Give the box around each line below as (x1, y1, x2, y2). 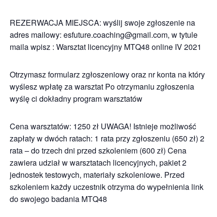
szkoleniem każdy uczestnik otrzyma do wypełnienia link (10, 181, 203, 192)
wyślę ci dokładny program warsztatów (10, 93, 142, 104)
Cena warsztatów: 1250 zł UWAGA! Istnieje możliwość (10, 121, 196, 132)
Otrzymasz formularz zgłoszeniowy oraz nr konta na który (10, 69, 205, 80)
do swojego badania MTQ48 (10, 193, 107, 204)
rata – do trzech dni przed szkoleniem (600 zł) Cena (10, 145, 186, 156)
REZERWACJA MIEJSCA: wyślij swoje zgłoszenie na (10, 17, 195, 28)
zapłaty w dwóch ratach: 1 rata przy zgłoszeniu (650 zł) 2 (10, 133, 204, 144)
